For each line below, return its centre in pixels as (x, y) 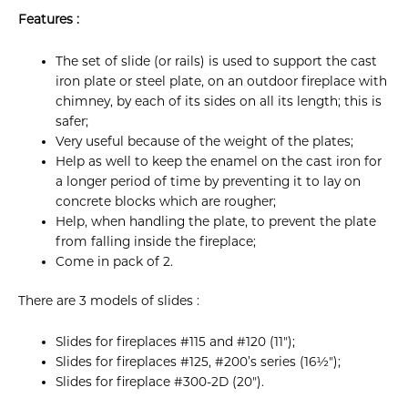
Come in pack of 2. (115, 262)
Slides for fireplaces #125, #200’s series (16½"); (199, 362)
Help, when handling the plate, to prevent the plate (216, 222)
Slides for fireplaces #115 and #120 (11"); (176, 342)
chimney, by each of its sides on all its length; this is (219, 102)
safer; (72, 122)
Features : (49, 20)
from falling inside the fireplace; (156, 242)
